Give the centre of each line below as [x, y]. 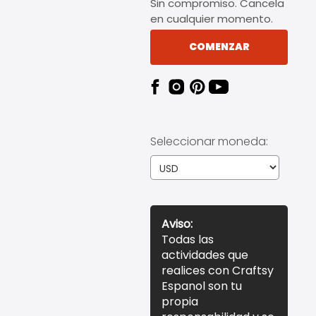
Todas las [188, 239]
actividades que [205, 255]
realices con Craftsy [218, 270]
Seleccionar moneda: [209, 141]
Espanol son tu [202, 286]
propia [180, 301]
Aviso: [177, 224]
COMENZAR [219, 47]
